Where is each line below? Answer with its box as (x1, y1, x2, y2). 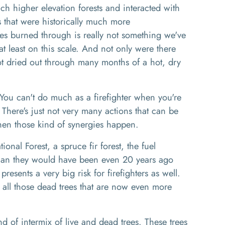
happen (103, 118, 136, 131)
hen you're (141, 90, 181, 104)
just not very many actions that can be (28, 104, 178, 118)
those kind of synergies (15, 118, 103, 131)
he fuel (129, 139, 156, 153)
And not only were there (82, 42, 176, 55)
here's (7, 104, 28, 118)
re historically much (32, 15, 110, 28)
